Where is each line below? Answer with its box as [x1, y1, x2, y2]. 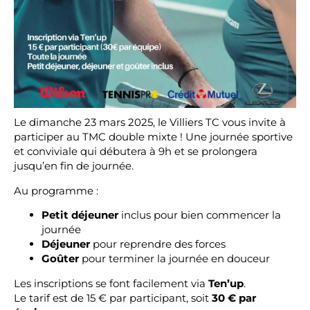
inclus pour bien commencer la [118, 208, 281, 221]
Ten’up [208, 276, 244, 290]
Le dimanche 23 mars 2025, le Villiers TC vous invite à [14, 116, 286, 129]
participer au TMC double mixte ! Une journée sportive [14, 130, 293, 144]
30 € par [212, 291, 256, 304]
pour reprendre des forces [90, 237, 226, 250]
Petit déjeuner [42, 208, 118, 221]
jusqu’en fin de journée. [14, 159, 134, 173]
